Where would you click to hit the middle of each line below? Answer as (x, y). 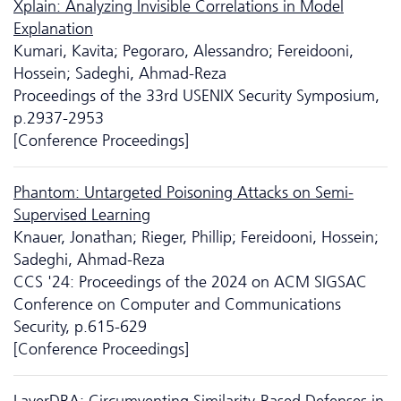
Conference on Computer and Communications (177, 304)
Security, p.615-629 (80, 326)
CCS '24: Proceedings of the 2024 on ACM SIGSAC (190, 282)
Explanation (53, 28)
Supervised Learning (82, 214)
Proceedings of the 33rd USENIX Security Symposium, (196, 95)
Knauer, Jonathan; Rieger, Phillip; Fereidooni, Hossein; (196, 237)
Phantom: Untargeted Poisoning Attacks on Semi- (183, 192)
